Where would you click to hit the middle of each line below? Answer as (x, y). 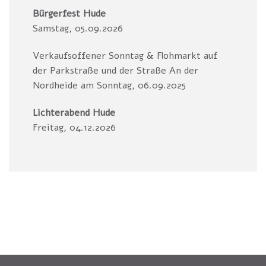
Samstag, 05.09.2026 (79, 29)
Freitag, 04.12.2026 (74, 127)
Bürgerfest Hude (69, 14)
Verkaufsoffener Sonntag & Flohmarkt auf (125, 56)
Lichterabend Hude (74, 113)
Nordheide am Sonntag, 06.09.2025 (109, 86)
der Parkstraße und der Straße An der (115, 71)
